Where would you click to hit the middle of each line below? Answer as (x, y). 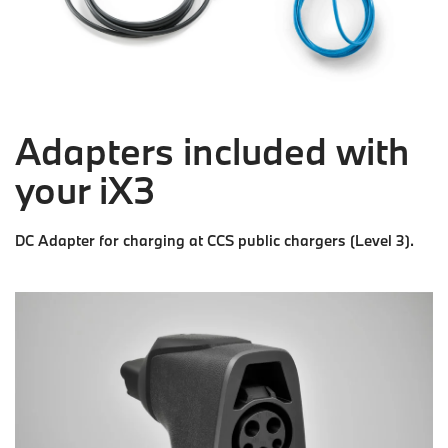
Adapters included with (212, 151)
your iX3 (85, 190)
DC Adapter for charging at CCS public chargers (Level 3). (214, 241)
